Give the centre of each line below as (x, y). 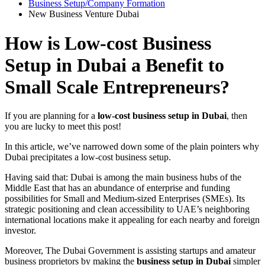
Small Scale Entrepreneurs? (117, 87)
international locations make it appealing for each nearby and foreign (132, 220)
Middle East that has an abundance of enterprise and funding (117, 188)
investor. (20, 231)
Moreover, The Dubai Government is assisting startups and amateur (130, 251)
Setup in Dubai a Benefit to (114, 65)
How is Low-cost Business (108, 43)
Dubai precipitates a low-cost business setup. (88, 157)
